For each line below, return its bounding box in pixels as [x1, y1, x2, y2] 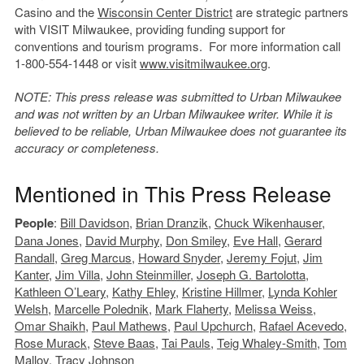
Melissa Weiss [234, 299, 313, 317]
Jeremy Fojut [226, 248, 297, 266]
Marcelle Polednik [54, 299, 149, 317]
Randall [14, 248, 54, 266]
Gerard [284, 231, 322, 249]
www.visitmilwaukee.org [139, 54, 267, 71]
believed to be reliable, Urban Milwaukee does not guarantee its [14, 121, 347, 139]
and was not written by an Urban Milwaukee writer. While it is [14, 104, 333, 122]
